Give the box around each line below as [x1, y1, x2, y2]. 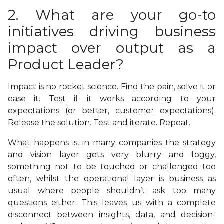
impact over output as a [8, 39, 216, 57]
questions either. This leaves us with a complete [8, 198, 216, 208]
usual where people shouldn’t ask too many [8, 186, 216, 196]
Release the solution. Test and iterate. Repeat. [8, 118, 190, 128]
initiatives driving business [8, 23, 216, 40]
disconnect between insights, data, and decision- [8, 210, 216, 220]
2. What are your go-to [8, 6, 216, 24]
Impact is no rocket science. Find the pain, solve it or [8, 82, 216, 92]
